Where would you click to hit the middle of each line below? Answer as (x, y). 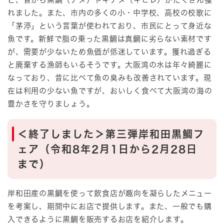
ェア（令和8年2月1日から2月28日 (107, 149)
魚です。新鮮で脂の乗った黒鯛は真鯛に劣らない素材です (110, 39)
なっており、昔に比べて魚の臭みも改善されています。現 (109, 78)
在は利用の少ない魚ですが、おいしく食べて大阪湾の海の (110, 91)
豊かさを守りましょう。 (51, 104)
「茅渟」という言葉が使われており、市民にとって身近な (110, 26)
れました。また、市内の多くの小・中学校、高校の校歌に (110, 13)
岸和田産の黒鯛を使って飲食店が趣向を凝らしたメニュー (110, 193)
